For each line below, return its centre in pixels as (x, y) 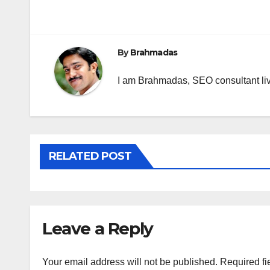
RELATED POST (90, 156)
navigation (102, 25)
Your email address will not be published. (130, 262)
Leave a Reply (98, 229)
